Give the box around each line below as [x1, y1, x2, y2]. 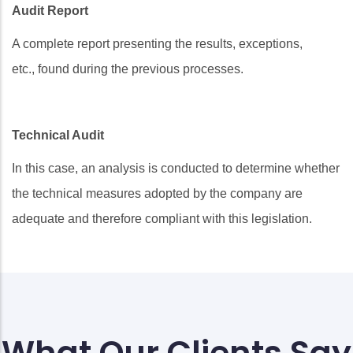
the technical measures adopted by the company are [12, 186, 303, 200]
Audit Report [12, 3, 88, 17]
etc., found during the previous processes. [12, 61, 243, 76]
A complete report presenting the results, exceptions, [12, 36, 303, 50]
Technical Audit [12, 128, 104, 142]
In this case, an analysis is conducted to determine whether [12, 161, 340, 175]
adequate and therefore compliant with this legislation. [12, 211, 312, 225]
